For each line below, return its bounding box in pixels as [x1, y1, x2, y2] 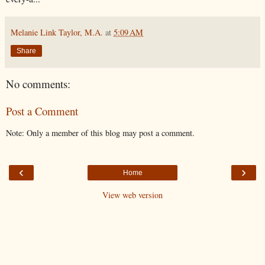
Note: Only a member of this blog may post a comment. [6, 127, 195, 138]
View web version [102, 189, 163, 201]
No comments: [6, 76, 70, 91]
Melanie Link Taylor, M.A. [11, 26, 103, 38]
